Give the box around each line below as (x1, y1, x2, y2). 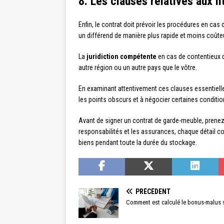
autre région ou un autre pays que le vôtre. (78, 63, 197, 71)
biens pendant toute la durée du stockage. (78, 138, 197, 146)
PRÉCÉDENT (135, 187, 170, 195)
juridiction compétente (86, 52, 156, 60)
